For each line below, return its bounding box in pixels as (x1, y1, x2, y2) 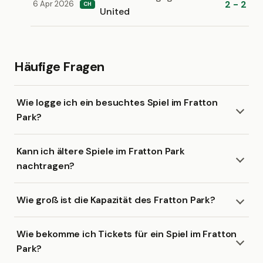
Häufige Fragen (14, 58, 104, 75)
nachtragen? (16, 160, 75, 172)
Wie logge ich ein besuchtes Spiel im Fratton (16, 96, 218, 109)
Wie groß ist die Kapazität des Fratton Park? (16, 194, 215, 206)
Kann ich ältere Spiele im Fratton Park (16, 145, 185, 157)
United (100, 5, 130, 18)
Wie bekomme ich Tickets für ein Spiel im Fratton (16, 228, 237, 240)
